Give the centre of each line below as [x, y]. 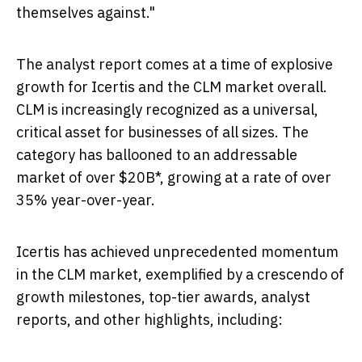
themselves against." [86, 12]
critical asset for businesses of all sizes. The [162, 132]
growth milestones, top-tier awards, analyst [163, 297]
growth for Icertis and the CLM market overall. [172, 86]
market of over [67, 177]
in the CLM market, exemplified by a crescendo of [180, 274]
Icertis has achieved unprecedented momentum [177, 251]
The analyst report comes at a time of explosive [175, 64]
